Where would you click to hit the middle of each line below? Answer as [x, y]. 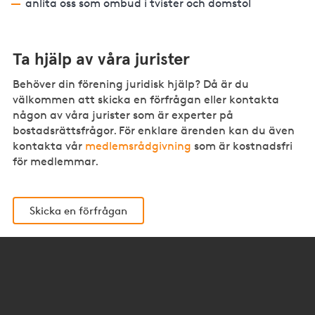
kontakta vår [49, 146]
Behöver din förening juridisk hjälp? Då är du [131, 84]
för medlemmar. [56, 161]
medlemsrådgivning [139, 146]
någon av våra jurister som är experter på [123, 115]
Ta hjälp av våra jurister [106, 59]
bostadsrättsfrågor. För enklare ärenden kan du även [154, 130]
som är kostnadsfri [242, 146]
